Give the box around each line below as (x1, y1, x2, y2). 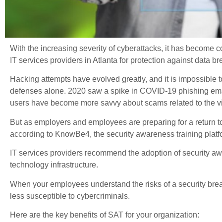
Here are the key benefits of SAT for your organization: (10, 210, 199, 219)
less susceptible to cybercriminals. (10, 191, 130, 200)
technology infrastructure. (10, 161, 98, 169)
